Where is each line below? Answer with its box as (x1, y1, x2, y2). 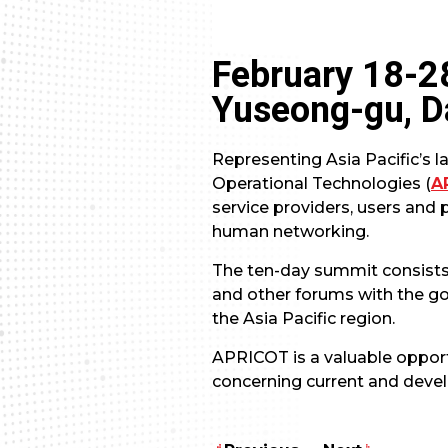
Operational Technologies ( (212, 174, 431, 194)
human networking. (212, 222, 369, 242)
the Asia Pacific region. (212, 309, 395, 329)
